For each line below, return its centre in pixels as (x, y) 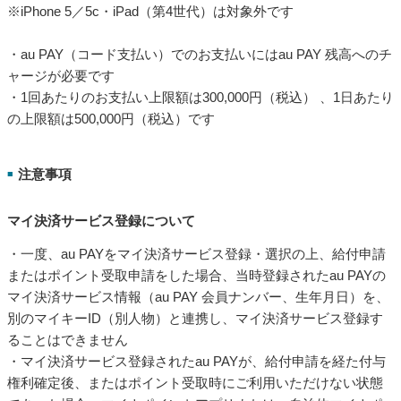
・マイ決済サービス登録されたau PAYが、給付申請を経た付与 (196, 362)
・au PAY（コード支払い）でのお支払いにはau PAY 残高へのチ (200, 54)
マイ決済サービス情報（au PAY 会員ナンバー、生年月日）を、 (198, 297)
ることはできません (68, 340)
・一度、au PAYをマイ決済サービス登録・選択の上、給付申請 (196, 254)
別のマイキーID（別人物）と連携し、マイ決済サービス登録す (195, 319)
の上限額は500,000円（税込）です (111, 118)
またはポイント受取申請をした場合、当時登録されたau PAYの (196, 276)
